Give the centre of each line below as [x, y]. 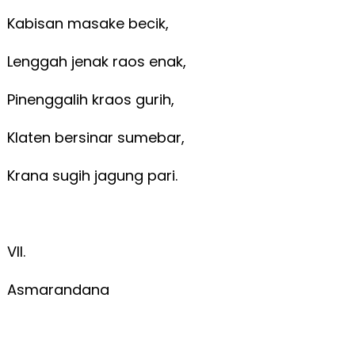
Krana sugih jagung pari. [94, 175]
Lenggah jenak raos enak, [98, 61]
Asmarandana [58, 289]
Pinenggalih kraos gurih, [92, 99]
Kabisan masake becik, [90, 23]
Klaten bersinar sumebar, [97, 137]
